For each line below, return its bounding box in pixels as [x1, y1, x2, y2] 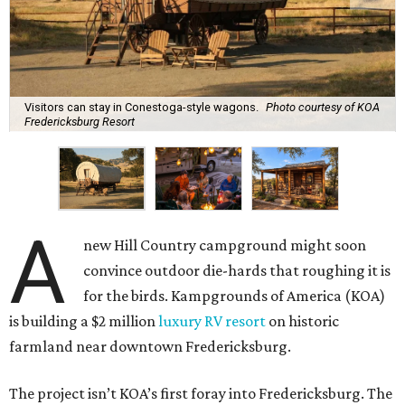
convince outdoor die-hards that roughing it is [83, 260, 391, 279]
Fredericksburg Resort [24, 114, 135, 128]
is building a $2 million [9, 311, 158, 330]
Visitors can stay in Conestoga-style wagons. [24, 99, 259, 114]
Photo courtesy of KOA [266, 99, 380, 114]
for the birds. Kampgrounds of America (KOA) [83, 286, 386, 305]
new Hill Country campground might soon [83, 235, 367, 254]
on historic [266, 311, 339, 330]
